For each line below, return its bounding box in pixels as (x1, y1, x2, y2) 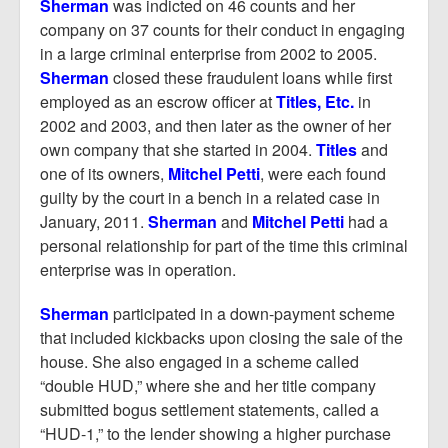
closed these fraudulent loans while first (109, 66, 392, 89)
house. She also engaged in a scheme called (40, 350, 359, 373)
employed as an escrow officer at (40, 90, 276, 113)
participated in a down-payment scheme (109, 302, 395, 325)
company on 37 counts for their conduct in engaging (40, 18, 405, 41)
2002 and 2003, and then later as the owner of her (40, 114, 391, 137)
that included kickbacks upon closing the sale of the (40, 326, 403, 349)
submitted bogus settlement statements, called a (40, 398, 379, 421)
